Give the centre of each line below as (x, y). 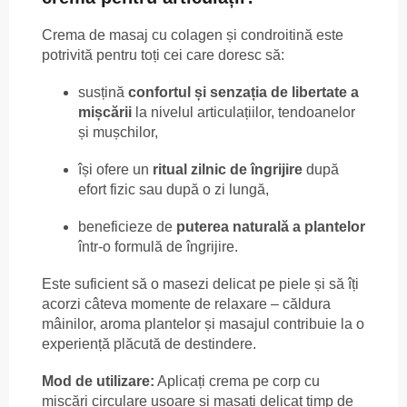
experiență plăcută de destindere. (149, 343)
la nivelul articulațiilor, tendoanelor (243, 112)
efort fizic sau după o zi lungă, (174, 189)
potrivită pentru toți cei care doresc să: (163, 55)
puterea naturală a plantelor (271, 226)
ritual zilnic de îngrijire (228, 169)
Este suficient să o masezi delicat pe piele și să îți (200, 283)
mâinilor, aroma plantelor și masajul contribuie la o (203, 323)
